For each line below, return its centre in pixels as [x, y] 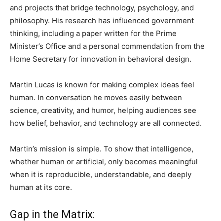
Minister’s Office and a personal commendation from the [107, 46]
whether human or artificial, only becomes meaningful [104, 162]
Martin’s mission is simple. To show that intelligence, [102, 149]
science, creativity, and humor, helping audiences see [103, 110]
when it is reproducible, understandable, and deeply [101, 174]
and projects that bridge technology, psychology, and [102, 8]
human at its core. [41, 187]
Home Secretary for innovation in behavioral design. [101, 59]
